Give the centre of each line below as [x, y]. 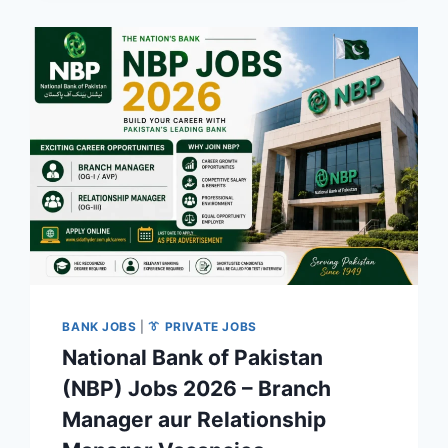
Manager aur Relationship [194, 419]
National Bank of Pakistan [193, 357]
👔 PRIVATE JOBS [202, 326]
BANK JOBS [99, 326]
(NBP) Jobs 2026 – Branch [197, 388]
